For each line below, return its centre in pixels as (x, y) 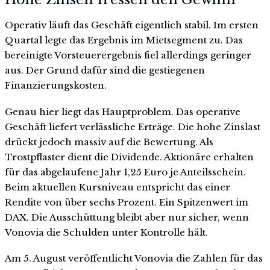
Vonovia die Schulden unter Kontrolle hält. (106, 232)
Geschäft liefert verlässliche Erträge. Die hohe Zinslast (133, 127)
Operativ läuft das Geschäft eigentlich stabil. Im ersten (132, 25)
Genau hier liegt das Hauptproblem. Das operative (123, 111)
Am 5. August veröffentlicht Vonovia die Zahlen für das (134, 259)
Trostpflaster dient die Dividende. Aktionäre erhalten (129, 157)
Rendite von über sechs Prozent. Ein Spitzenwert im (127, 202)
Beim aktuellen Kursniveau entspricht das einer (118, 187)
